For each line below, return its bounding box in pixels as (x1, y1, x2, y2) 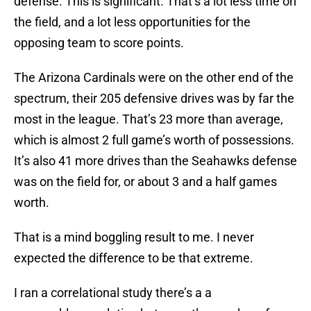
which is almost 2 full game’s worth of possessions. (14, 133, 294, 148)
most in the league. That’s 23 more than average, (14, 112, 283, 127)
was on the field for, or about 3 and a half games (14, 174, 277, 190)
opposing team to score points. (14, 35, 184, 51)
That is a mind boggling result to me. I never (14, 230, 254, 245)
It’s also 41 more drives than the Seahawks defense (14, 153, 297, 169)
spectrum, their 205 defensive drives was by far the (14, 91, 294, 106)
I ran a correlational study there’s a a (14, 285, 212, 301)
